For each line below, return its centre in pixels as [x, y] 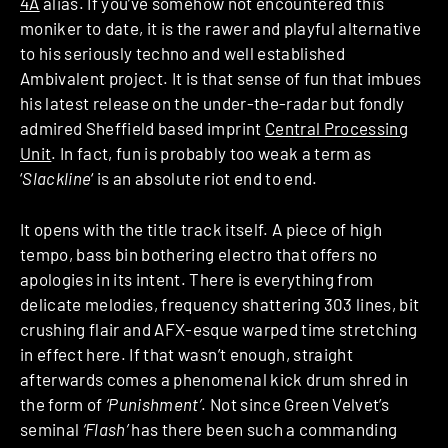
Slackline [57, 178]
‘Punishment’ [154, 403]
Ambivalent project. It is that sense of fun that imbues [221, 78]
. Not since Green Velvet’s [295, 403]
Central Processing [336, 128]
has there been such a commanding [263, 428]
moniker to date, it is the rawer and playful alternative [221, 28]
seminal [51, 428]
